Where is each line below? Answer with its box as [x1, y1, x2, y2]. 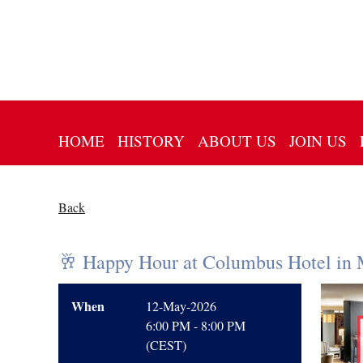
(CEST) [146, 336, 186, 353]
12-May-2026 [146, 297, 216, 314]
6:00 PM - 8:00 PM [146, 317, 246, 334]
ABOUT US [198, 130, 276, 151]
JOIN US [289, 130, 347, 151]
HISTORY [117, 130, 185, 151]
